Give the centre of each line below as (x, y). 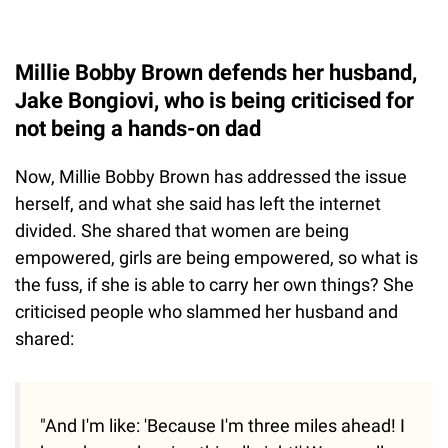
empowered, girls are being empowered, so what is (216, 257)
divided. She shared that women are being (182, 230)
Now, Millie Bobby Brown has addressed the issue (211, 176)
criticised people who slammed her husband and (206, 311)
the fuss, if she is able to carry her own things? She (214, 284)
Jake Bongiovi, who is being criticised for (214, 100)
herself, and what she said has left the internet (198, 203)
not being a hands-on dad (138, 128)
